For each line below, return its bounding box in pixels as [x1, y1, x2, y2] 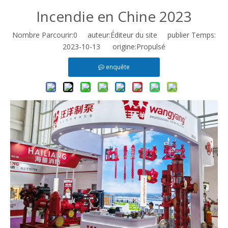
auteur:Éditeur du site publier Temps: [77, 30, 216, 40]
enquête [106, 63, 130, 72]
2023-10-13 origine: [63, 42, 136, 52]
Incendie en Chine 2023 [36, 7, 192, 26]
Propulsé [136, 42, 165, 52]
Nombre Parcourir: [12, 30, 73, 40]
